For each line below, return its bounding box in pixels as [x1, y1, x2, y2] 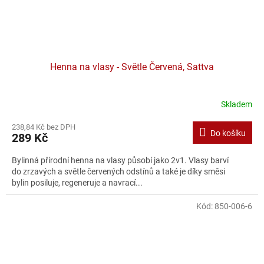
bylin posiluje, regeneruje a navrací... [12, 178, 143, 188]
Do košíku [210, 128, 246, 138]
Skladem [221, 99, 252, 109]
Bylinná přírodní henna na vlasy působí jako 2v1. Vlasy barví [12, 156, 229, 166]
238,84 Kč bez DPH [12, 123, 75, 132]
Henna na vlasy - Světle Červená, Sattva [50, 61, 214, 73]
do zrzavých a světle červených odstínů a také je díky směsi [12, 167, 225, 177]
